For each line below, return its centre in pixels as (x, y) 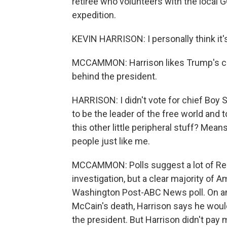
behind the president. (115, 76)
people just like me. (111, 141)
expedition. (94, 15)
